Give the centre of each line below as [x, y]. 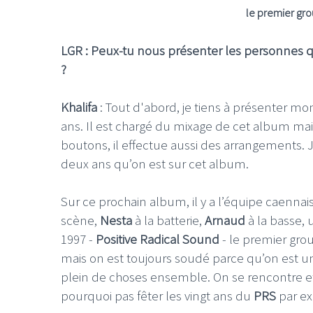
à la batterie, [168, 220]
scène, [80, 220]
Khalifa [79, 107]
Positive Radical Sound [158, 239]
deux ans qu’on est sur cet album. [155, 163]
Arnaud [225, 220]
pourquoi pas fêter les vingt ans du [157, 295]
